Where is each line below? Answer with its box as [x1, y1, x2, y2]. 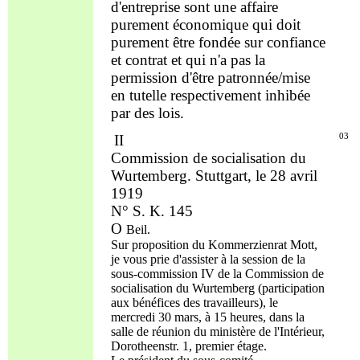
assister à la [181, 252, 242, 266]
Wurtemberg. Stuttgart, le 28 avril [110, 166, 317, 184]
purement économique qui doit [110, 16, 301, 34]
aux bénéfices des [110, 295, 203, 309]
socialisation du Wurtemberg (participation [110, 280, 325, 295]
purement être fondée [110, 34, 244, 51]
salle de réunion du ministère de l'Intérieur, [110, 324, 325, 338]
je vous [110, 252, 150, 266]
